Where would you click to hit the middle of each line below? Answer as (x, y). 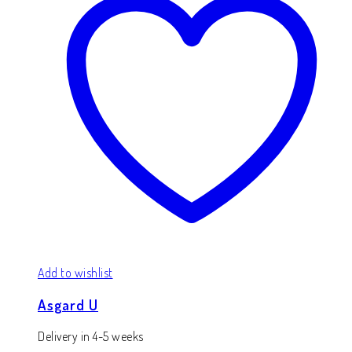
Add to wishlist (75, 273)
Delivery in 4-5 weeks (91, 336)
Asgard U (68, 305)
